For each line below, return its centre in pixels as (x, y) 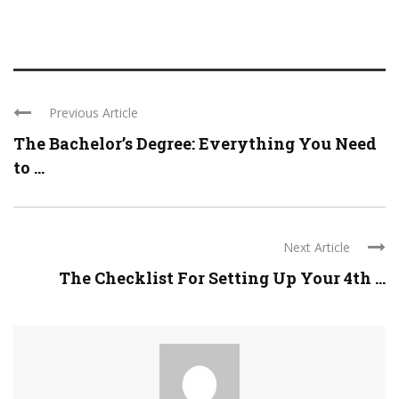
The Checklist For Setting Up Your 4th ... (222, 278)
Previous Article (94, 113)
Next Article (317, 248)
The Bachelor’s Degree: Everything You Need (195, 144)
